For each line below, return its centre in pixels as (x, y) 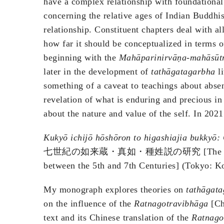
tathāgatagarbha (183, 72)
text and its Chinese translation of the (117, 218)
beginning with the (81, 58)
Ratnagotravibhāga (171, 204)
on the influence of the (89, 204)
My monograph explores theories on (115, 190)
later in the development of (97, 72)
